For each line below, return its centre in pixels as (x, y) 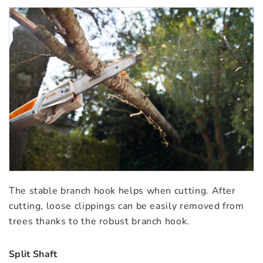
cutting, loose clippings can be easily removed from (127, 206)
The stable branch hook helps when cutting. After (122, 190)
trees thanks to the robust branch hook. (99, 221)
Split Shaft (33, 254)
